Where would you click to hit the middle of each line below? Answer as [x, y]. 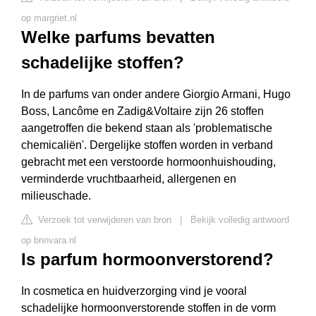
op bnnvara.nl [49, 240]
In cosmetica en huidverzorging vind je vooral [134, 291]
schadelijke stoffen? [103, 62]
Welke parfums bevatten [118, 37]
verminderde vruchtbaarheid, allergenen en [129, 179]
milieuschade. [56, 196]
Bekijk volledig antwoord [240, 220]
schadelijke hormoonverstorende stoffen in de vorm [148, 308]
